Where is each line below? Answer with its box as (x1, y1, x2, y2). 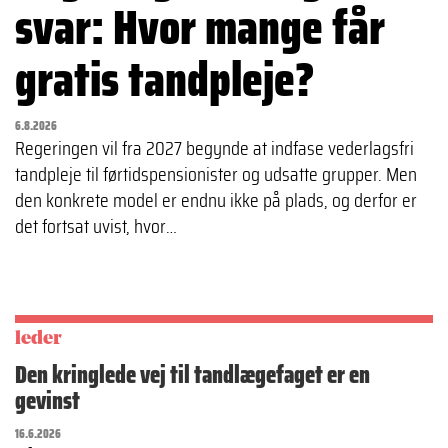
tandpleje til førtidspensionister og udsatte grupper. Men (15, 157, 417, 190)
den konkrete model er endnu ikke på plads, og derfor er (15, 183, 417, 216)
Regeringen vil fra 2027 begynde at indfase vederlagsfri (15, 131, 414, 164)
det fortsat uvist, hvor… (15, 209, 177, 242)
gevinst (15, 381, 80, 420)
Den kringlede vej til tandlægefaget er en (15, 355, 370, 394)
